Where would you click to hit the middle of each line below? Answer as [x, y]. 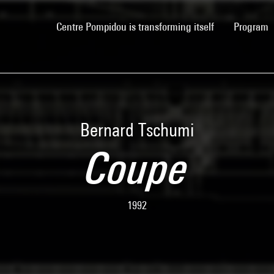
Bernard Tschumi [137, 130]
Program [252, 26]
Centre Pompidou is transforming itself [135, 26]
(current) [231, 26]
